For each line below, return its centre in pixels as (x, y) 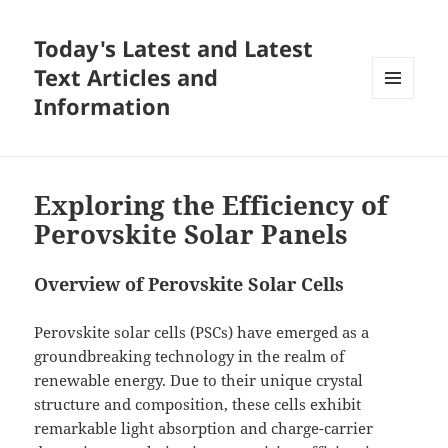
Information (102, 106)
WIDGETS (400, 140)
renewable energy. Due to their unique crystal (199, 380)
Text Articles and (126, 77)
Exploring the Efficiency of (211, 205)
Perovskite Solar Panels (191, 234)
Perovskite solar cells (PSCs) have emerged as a (202, 332)
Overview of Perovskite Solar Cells (189, 284)
